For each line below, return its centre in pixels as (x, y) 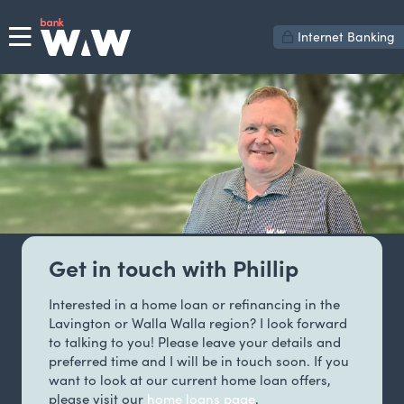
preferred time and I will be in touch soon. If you (199, 360)
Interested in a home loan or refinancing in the (194, 303)
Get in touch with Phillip (174, 267)
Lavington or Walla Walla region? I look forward (198, 322)
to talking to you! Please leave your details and (195, 341)
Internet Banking (346, 36)
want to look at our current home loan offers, (190, 379)
